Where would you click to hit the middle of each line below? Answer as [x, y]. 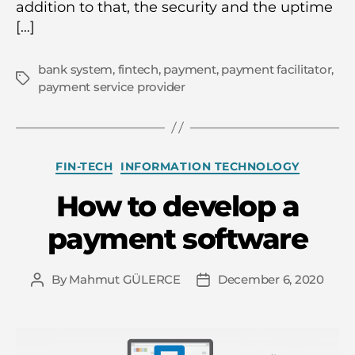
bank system [76, 69]
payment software [177, 239]
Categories [214, 164]
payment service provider [112, 86]
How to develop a [177, 206]
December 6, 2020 [271, 279]
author [56, 298]
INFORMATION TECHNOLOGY [210, 166]
